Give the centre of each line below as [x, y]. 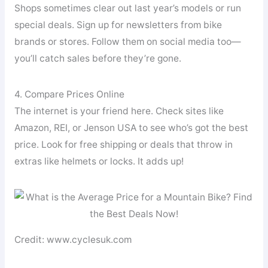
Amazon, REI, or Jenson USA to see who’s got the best [131, 128]
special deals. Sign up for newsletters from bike [118, 25]
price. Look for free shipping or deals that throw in [123, 145]
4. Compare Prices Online [69, 95]
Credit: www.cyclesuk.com [73, 240]
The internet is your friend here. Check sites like [119, 111]
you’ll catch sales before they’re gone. [98, 59]
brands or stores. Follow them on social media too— [127, 42]
